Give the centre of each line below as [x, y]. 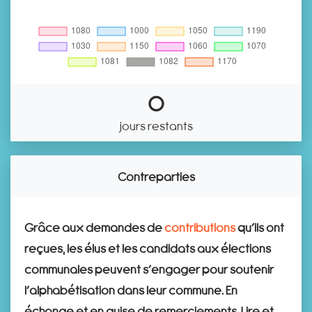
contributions [200, 227]
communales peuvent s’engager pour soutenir [149, 269]
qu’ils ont [260, 227]
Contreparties [156, 176]
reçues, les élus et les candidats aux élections [148, 248]
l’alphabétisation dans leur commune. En [131, 290]
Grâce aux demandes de [94, 227]
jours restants [156, 125]
